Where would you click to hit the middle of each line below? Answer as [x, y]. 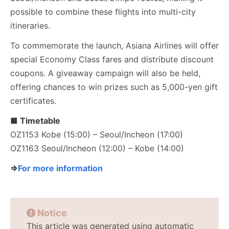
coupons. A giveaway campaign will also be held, [105, 73]
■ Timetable [35, 121]
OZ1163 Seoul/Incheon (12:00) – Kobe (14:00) [97, 148]
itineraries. [30, 26]
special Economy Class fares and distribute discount [112, 59]
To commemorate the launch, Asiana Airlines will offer [114, 45]
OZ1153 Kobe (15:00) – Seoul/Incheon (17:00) [97, 134]
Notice [52, 213]
